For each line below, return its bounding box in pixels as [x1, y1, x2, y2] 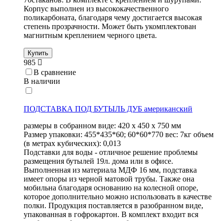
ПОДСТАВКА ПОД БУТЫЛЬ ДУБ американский [24, 105, 192, 113]
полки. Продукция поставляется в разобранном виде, [24, 201, 203, 210]
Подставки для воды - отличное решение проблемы [24, 148, 198, 157]
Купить [28, 49, 48, 57]
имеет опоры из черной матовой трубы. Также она [24, 175, 194, 184]
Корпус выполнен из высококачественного [24, 4, 169, 13]
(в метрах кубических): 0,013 [24, 139, 121, 148]
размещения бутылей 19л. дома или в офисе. [24, 157, 173, 166]
